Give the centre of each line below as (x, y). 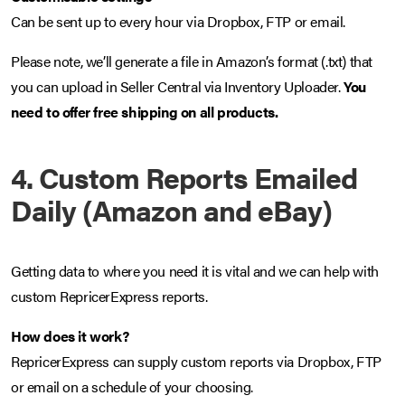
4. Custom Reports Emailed (184, 177)
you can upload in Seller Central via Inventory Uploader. (176, 87)
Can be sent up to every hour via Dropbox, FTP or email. (178, 22)
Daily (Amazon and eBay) (171, 210)
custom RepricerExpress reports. (109, 297)
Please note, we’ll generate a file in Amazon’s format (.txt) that (192, 61)
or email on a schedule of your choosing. (132, 387)
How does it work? (70, 336)
